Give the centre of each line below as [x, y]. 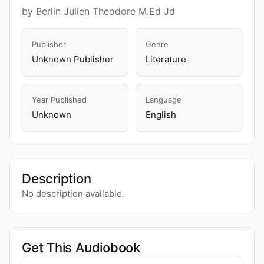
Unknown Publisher [73, 59]
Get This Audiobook [81, 247]
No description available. [73, 194]
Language [164, 100]
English [161, 115]
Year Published [59, 100]
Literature [166, 59]
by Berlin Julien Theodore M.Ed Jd [98, 11]
